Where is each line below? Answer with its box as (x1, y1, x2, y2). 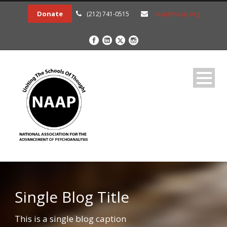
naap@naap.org (153, 10, 200, 18)
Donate (36, 9, 63, 18)
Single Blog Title (15, 186, 129, 208)
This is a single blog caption (15, 213, 126, 225)
